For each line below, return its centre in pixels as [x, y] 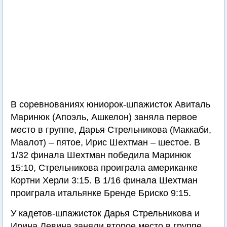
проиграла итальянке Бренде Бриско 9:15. [101, 193]
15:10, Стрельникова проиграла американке [104, 168]
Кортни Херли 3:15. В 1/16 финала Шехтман [104, 180]
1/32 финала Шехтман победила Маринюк [101, 155]
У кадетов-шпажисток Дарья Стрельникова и [105, 213]
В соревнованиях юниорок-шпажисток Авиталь [110, 104]
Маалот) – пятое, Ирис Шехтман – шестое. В [105, 142]
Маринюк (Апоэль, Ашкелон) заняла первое [104, 117]
